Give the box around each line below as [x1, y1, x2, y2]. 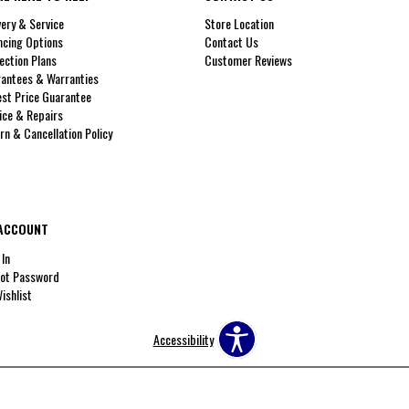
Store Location [204, 14, 274, 34]
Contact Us [204, 32, 258, 52]
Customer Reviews [204, 50, 292, 70]
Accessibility [152, 329, 214, 349]
